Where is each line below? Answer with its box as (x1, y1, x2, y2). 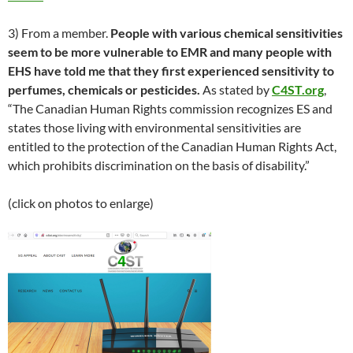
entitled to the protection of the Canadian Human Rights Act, (8, 139, 336, 154)
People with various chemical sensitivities (110, 25, 343, 40)
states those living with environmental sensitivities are (8, 120, 301, 135)
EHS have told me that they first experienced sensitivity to (8, 63, 334, 78)
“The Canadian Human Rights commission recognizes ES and (8, 101, 333, 116)
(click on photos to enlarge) (8, 195, 154, 210)
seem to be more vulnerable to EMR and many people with (8, 44, 332, 59)
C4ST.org (272, 82, 324, 97)
